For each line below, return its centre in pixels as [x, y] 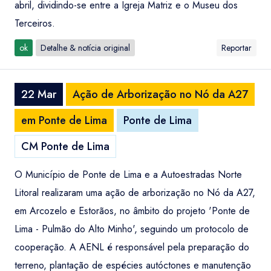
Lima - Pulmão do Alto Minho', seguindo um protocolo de [132, 229]
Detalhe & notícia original [85, 48]
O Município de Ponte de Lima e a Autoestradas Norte [128, 175]
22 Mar [39, 94]
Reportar [237, 48]
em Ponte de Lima [64, 120]
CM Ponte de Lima [65, 146]
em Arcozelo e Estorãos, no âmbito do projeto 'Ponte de [132, 211]
